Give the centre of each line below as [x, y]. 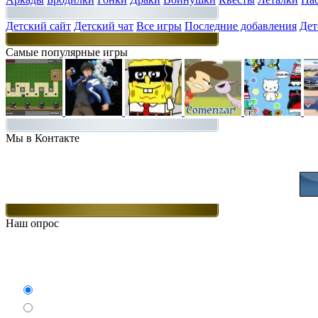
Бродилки [60, 308]
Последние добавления [241, 26]
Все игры [159, 26]
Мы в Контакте [43, 138]
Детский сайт [38, 26]
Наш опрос [32, 223]
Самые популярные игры [67, 52]
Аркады [55, 291]
